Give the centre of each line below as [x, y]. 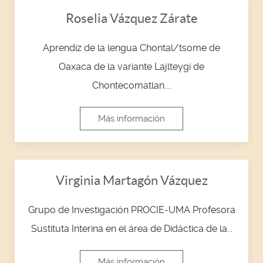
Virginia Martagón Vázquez [131, 180]
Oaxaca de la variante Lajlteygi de [131, 66]
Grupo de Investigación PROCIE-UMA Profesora [131, 210]
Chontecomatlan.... [131, 85]
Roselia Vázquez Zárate [131, 18]
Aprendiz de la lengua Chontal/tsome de [131, 48]
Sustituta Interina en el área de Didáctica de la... [131, 228]
